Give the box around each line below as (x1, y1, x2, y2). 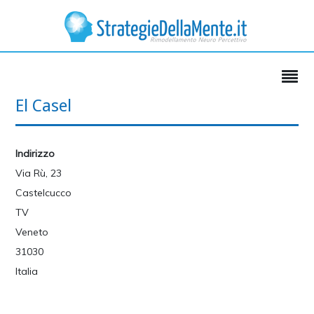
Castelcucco (15, 186, 72, 199)
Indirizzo (15, 147, 55, 160)
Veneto (15, 226, 49, 238)
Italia (15, 265, 39, 278)
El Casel (15, 96, 72, 116)
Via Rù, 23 (15, 167, 62, 179)
